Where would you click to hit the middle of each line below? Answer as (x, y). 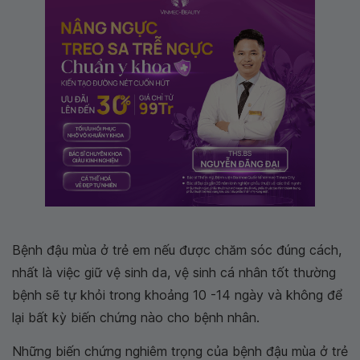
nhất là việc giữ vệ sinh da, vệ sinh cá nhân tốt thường (174, 272)
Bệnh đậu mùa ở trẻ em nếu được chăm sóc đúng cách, (177, 250)
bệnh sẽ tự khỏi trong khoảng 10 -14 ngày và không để (177, 295)
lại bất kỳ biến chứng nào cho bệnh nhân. (136, 317)
